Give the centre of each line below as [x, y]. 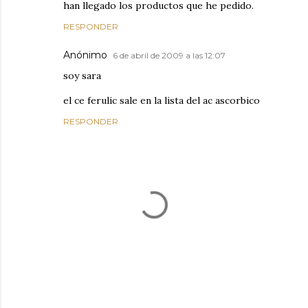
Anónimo [85, 55]
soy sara [82, 76]
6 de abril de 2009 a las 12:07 [169, 55]
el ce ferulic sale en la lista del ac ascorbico [162, 100]
